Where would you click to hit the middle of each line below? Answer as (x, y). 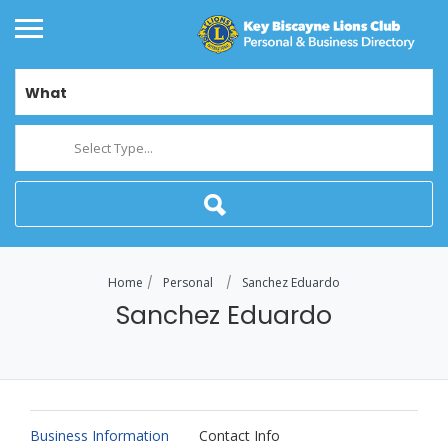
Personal (188, 283)
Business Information (99, 436)
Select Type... (113, 148)
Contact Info (239, 436)
